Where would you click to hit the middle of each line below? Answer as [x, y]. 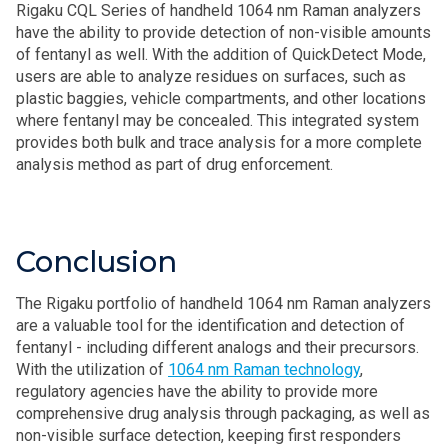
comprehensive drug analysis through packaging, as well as [223, 413]
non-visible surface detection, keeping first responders [208, 435]
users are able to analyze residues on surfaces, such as [211, 76]
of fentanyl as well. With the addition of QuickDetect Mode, [221, 54]
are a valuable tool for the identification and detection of [210, 325]
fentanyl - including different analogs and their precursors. [217, 347]
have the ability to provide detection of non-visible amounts [223, 32]
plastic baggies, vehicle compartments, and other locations [221, 98]
